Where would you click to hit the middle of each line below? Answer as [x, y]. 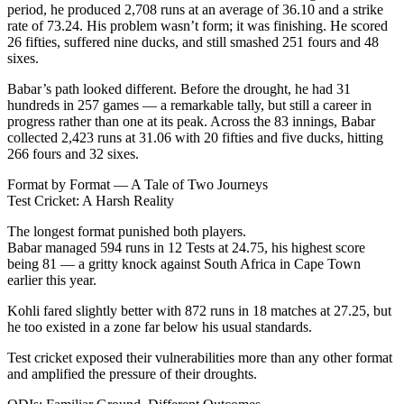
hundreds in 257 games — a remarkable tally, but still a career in [189, 106]
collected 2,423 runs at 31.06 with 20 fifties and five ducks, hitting [195, 138]
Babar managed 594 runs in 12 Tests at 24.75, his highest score [186, 248]
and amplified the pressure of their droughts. [132, 374]
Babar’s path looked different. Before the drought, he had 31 [179, 89]
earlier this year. [52, 280]
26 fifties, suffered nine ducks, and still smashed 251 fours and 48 [193, 42]
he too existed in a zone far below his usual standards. [160, 327]
